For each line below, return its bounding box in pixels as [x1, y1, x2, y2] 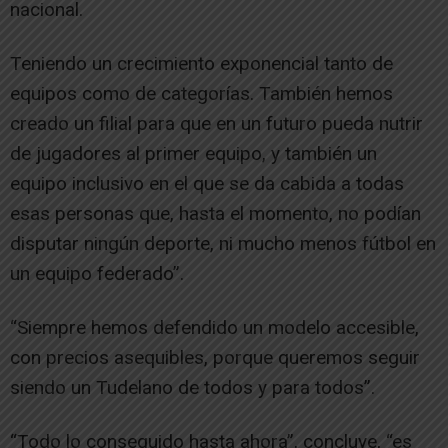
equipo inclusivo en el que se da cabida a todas [10, 171, 404, 195]
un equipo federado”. [10, 261, 184, 285]
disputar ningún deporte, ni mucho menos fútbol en [10, 231, 436, 255]
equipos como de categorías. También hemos [10, 81, 393, 105]
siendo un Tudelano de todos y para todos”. [10, 375, 375, 399]
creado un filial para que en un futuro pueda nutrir [10, 111, 423, 135]
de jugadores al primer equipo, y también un [10, 141, 377, 165]
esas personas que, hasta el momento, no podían [10, 201, 421, 225]
